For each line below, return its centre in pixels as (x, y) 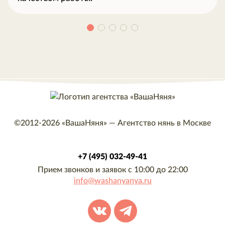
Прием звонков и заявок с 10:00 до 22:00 (113, 170)
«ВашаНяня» (84, 123)
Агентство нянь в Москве (164, 123)
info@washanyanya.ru (113, 181)
